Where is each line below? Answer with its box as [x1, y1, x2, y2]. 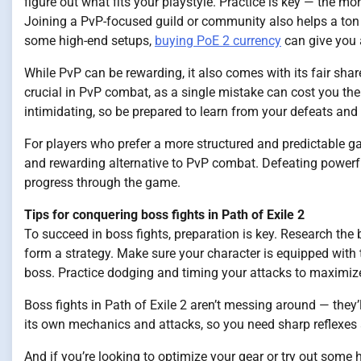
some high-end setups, [24, 33, 155, 49]
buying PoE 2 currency [155, 33, 281, 49]
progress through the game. [24, 175, 180, 191]
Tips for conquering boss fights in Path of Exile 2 [24, 207, 305, 223]
